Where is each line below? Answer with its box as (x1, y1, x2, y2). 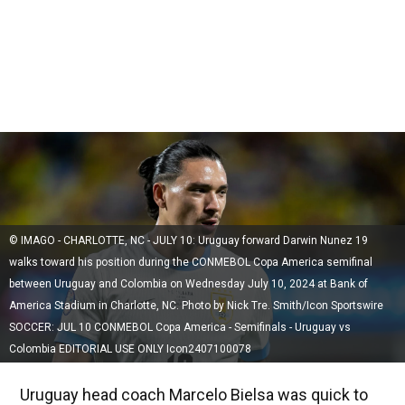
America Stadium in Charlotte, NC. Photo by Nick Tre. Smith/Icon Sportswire (9, 298, 383, 312)
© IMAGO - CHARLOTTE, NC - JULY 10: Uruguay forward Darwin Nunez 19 (9, 233, 368, 247)
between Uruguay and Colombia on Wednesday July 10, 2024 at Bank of (9, 277, 368, 290)
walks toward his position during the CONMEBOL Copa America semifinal (9, 255, 372, 268)
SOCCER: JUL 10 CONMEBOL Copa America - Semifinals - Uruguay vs (9, 320, 351, 334)
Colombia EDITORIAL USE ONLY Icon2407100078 (9, 342, 251, 355)
